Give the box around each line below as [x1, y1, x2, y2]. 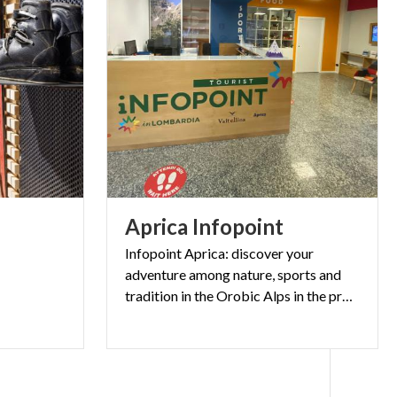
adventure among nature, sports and [125, 265, 342, 283]
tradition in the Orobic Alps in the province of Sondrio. [342, 286, 354, 304]
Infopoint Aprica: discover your [125, 244, 315, 261]
